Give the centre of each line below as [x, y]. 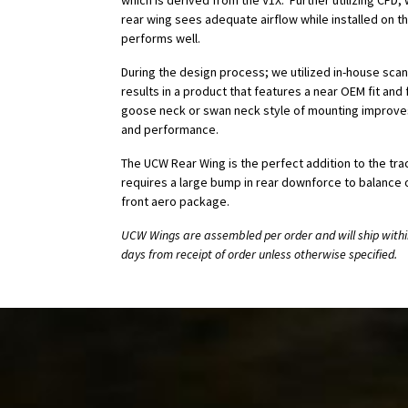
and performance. [170, 130]
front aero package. [175, 202]
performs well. [161, 39]
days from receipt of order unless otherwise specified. [259, 255]
